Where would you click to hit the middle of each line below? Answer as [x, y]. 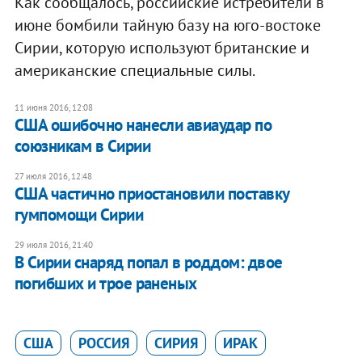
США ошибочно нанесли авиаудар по [143, 125]
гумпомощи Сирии [79, 215]
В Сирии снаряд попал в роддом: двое [148, 263]
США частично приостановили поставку [152, 194]
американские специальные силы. [135, 71]
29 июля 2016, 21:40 [53, 245]
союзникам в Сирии [82, 146]
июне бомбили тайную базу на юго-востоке [167, 25]
